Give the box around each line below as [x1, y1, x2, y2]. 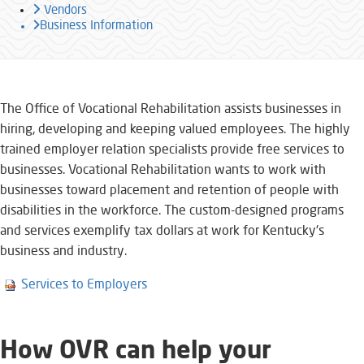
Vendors [44, 5, 87, 17]
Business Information [40, 20, 153, 32]
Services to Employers [21, 279, 147, 292]
